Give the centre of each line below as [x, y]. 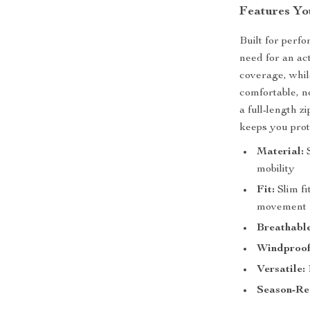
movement [282, 208]
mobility [276, 170]
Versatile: [281, 270]
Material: [281, 152]
